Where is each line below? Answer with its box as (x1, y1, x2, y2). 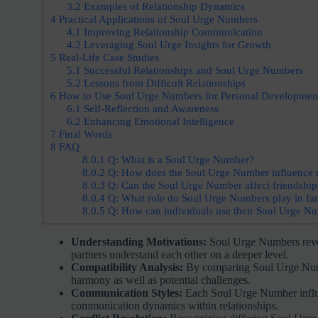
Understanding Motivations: (70, 235, 207, 248)
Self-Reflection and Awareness (80, 102, 219, 114)
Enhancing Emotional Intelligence (80, 114, 234, 127)
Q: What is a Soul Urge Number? (105, 153, 255, 165)
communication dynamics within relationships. (70, 299, 278, 312)
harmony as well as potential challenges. (70, 273, 251, 286)
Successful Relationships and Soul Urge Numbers (80, 63, 303, 76)
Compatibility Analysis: (70, 261, 183, 273)
